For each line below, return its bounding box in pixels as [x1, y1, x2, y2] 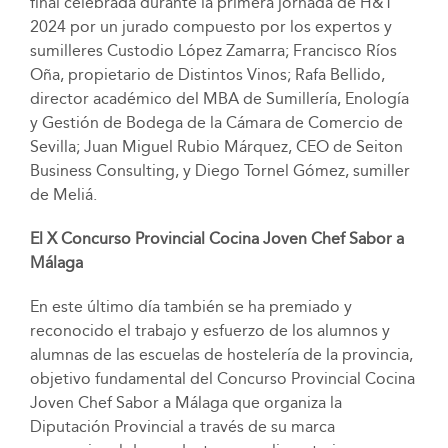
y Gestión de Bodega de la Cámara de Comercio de [29, 113, 403, 133]
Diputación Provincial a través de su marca [29, 417, 335, 437]
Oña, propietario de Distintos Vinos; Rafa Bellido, [29, 65, 385, 85]
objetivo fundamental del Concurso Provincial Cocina [29, 369, 415, 389]
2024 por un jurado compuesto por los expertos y [29, 17, 392, 37]
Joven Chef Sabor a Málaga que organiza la [29, 393, 342, 413]
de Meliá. [29, 185, 97, 205]
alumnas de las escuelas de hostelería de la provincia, [29, 345, 413, 365]
